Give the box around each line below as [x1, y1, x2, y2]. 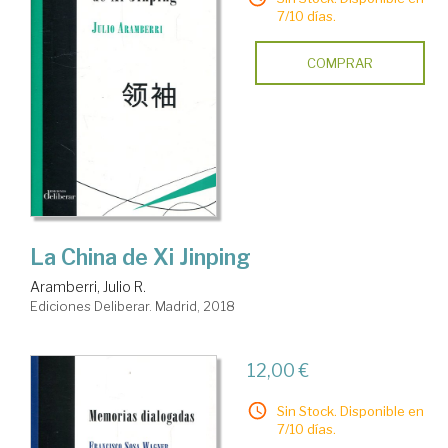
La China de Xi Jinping [30, 244, 251, 271]
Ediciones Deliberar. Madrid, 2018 [30, 298, 235, 315]
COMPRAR [306, 54, 373, 71]
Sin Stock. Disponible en [276, 403, 424, 420]
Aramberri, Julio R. [30, 278, 146, 296]
